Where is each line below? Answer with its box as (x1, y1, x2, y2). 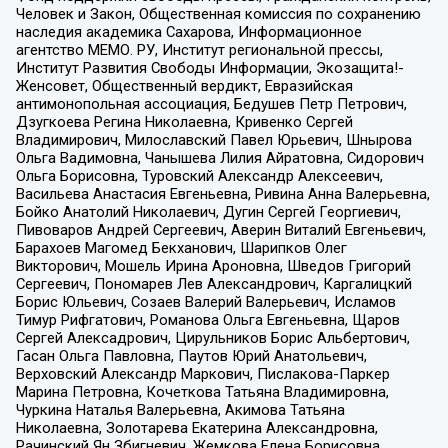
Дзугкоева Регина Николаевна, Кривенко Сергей (15, 112, 353, 131)
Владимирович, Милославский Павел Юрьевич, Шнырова (15, 130, 412, 149)
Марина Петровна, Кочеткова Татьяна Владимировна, (15, 382, 389, 401)
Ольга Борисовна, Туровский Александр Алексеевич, (15, 166, 383, 185)
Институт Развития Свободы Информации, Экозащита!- (15, 58, 404, 77)
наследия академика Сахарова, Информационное (15, 22, 362, 41)
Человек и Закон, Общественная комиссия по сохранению (15, 4, 421, 23)
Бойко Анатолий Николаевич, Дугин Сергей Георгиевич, (15, 202, 401, 221)
